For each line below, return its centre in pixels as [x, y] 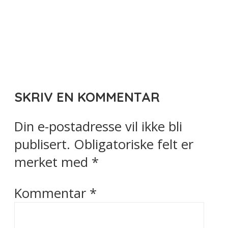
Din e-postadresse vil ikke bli [98, 127]
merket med [53, 162]
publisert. [42, 145]
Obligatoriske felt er [134, 145]
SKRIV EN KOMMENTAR [87, 96]
